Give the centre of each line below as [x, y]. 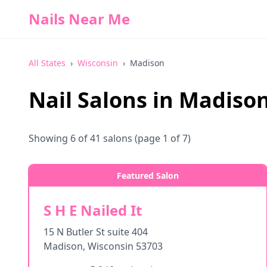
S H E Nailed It [93, 210]
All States [47, 63]
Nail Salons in [104, 100]
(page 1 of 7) [162, 138]
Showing [49, 138]
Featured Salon [148, 176]
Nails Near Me [79, 19]
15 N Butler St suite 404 [96, 232]
